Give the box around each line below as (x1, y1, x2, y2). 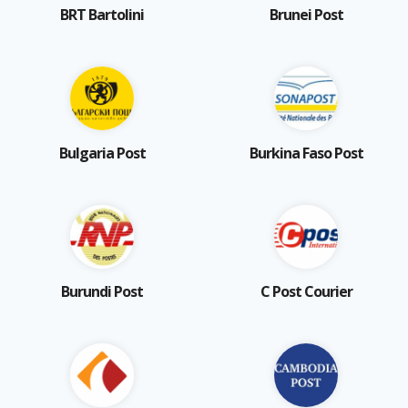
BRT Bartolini (60, 4, 144, 25)
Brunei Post (269, 4, 343, 25)
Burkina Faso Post (249, 142, 363, 163)
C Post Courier (260, 280, 352, 301)
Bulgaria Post (58, 142, 146, 163)
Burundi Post (61, 280, 143, 301)
